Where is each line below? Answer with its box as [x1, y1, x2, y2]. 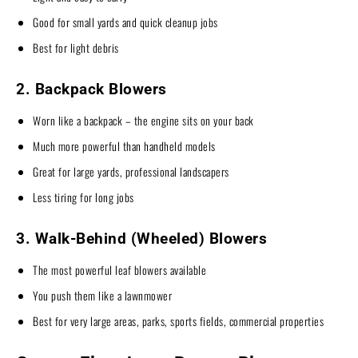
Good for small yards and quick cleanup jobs [33, 14, 218, 31]
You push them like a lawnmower [33, 287, 172, 304]
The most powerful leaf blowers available [33, 261, 206, 279]
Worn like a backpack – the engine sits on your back [33, 112, 254, 129]
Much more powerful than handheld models [33, 137, 216, 155]
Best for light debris [33, 39, 119, 57]
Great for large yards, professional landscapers [33, 163, 229, 181]
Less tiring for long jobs [33, 189, 134, 206]
